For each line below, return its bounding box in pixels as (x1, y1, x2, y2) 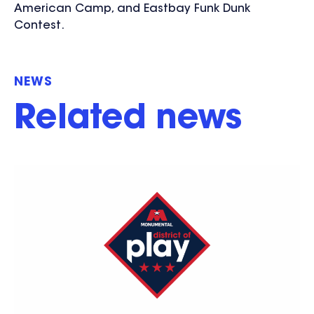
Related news (14, 103, 242, 137)
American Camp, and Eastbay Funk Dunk (14, 4, 250, 15)
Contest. (14, 20, 64, 32)
